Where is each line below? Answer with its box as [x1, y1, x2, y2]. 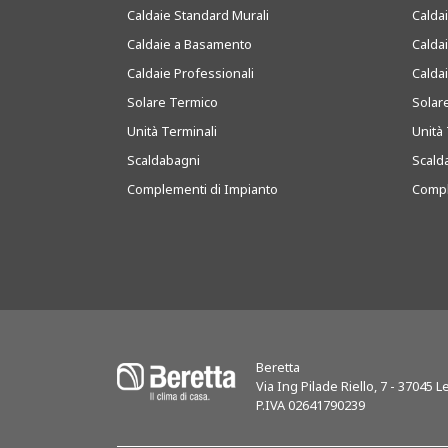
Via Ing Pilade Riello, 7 [256, 377, 387, 395]
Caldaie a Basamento [127, 35, 252, 53]
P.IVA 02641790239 [256, 396, 365, 414]
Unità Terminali [127, 122, 217, 140]
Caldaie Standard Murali [127, 6, 269, 24]
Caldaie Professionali [127, 64, 254, 82]
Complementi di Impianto [127, 180, 278, 198]
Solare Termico [127, 93, 218, 111]
